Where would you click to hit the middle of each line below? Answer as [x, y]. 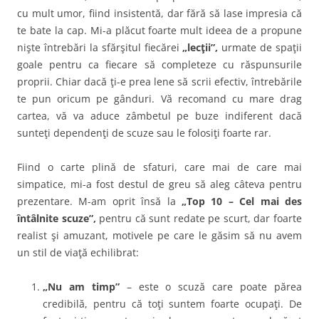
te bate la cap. [54, 30]
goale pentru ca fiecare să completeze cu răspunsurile [159, 64]
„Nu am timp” [85, 286]
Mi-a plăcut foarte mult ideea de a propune [196, 30]
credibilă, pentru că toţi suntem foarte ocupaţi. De [172, 303]
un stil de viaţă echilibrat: [78, 252]
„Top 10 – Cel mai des [242, 201]
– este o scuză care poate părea [214, 286]
